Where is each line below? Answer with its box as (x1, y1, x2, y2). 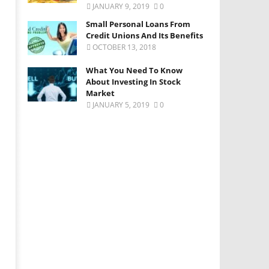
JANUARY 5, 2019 (92, 100, 150, 110)
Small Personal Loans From (86, 19, 191, 30)
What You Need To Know (86, 65, 183, 76)
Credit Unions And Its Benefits (86, 30, 204, 41)
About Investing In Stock (86, 76, 181, 88)
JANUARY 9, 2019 (92, 1, 150, 12)
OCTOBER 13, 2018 (92, 42, 157, 53)
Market (86, 88, 115, 99)
